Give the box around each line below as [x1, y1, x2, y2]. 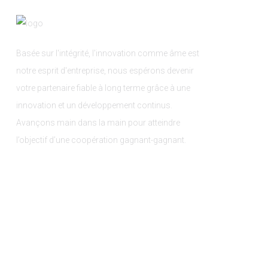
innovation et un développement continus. [16, 100, 172, 110]
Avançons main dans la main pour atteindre [16, 117, 180, 127]
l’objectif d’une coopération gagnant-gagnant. [16, 135, 186, 145]
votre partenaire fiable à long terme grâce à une [16, 83, 190, 93]
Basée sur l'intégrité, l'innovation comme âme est [16, 48, 199, 58]
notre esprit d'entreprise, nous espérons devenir [16, 65, 194, 75]
